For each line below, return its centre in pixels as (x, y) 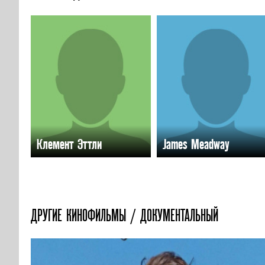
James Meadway (196, 144)
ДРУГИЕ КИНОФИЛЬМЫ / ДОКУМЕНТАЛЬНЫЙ (125, 215)
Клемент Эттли (69, 144)
